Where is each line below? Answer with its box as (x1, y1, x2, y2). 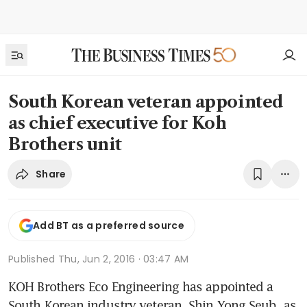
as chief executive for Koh (8, 113, 227, 133)
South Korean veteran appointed (8, 92, 284, 112)
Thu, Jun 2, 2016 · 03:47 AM (58, 251, 189, 266)
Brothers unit (8, 134, 122, 154)
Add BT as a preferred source (33, 219, 184, 233)
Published (8, 251, 58, 266)
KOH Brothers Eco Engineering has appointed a (8, 278, 273, 294)
